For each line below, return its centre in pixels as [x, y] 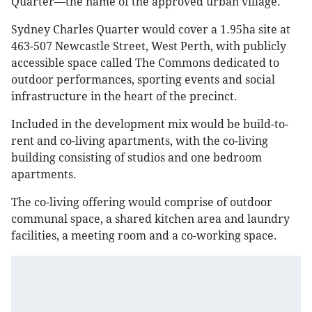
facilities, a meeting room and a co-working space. [146, 236]
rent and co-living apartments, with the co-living [140, 141]
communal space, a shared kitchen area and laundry [150, 219]
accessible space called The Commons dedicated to [145, 63]
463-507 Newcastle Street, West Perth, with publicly [149, 47]
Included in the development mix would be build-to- [150, 125]
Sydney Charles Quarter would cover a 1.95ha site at [151, 30]
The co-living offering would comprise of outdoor [142, 203]
